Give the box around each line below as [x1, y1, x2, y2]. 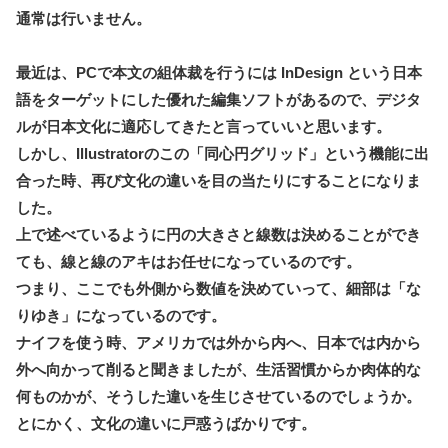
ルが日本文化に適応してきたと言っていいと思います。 [16, 118, 391, 136]
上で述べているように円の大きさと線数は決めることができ [16, 226, 421, 244]
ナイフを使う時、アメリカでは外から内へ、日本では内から [16, 334, 421, 352]
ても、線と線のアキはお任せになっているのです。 [16, 253, 361, 271]
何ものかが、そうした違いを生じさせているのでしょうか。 [16, 388, 421, 406]
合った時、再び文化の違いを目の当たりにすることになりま [16, 172, 421, 190]
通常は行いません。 [16, 10, 151, 28]
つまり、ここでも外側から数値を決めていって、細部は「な [16, 280, 421, 298]
